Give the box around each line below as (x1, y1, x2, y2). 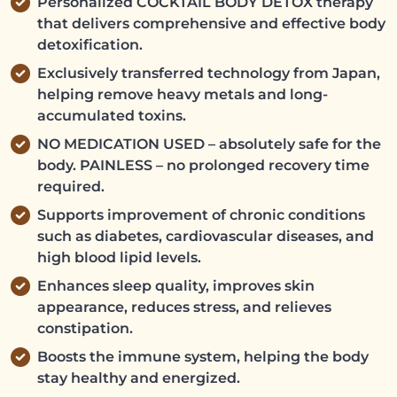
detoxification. (37, 36, 143, 54)
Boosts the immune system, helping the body (37, 348, 369, 366)
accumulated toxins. (37, 107, 186, 125)
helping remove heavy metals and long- (37, 86, 328, 104)
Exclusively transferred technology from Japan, (37, 65, 380, 82)
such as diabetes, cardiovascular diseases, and (37, 228, 374, 245)
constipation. (37, 320, 133, 338)
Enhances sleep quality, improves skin (37, 277, 315, 295)
